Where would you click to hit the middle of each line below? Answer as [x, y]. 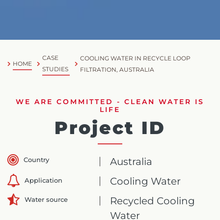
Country [36, 160]
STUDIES [55, 69]
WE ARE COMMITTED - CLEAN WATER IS [110, 102]
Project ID [110, 128]
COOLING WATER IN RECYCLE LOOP [136, 58]
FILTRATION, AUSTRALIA [117, 69]
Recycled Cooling [153, 201]
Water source [46, 199]
